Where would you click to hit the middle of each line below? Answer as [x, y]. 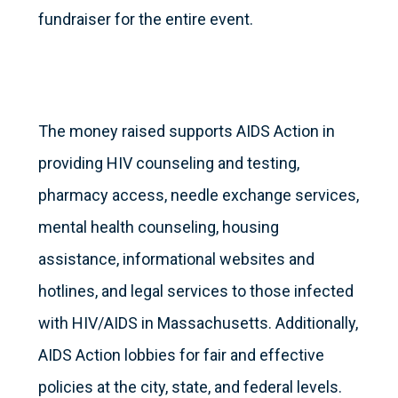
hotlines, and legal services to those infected [195, 291]
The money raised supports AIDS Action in [186, 131]
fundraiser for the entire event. [145, 20]
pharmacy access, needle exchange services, [198, 195]
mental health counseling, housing [158, 227]
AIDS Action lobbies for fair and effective [181, 355]
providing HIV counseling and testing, [168, 163]
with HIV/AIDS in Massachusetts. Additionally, [198, 323]
